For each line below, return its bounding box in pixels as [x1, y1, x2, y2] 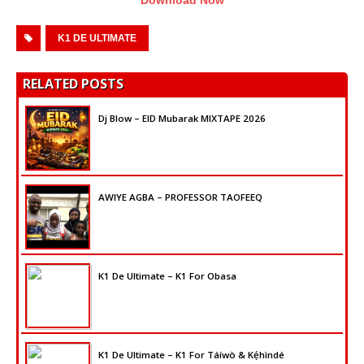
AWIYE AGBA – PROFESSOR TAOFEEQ [98, 190, 262, 203]
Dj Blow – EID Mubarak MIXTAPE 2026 [98, 111, 266, 124]
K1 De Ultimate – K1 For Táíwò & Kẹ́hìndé [98, 348, 284, 361]
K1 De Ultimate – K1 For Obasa [98, 269, 236, 282]
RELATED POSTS [23, 74, 123, 93]
